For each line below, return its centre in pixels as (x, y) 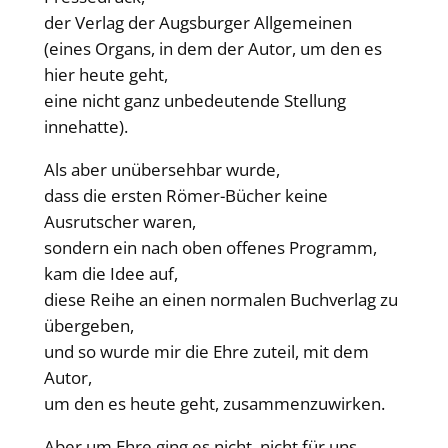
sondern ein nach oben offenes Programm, (210, 248)
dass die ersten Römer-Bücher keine (185, 196)
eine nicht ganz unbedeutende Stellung (194, 101)
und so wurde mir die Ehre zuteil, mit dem (206, 352)
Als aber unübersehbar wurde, (161, 170)
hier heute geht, (105, 75)
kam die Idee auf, (110, 274)
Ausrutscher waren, (119, 222)
